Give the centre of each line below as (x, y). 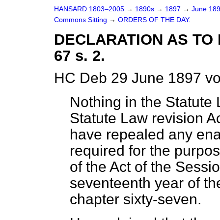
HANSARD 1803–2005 (89, 9)
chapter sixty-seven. (136, 199)
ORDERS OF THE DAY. (154, 20)
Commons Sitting (82, 20)
